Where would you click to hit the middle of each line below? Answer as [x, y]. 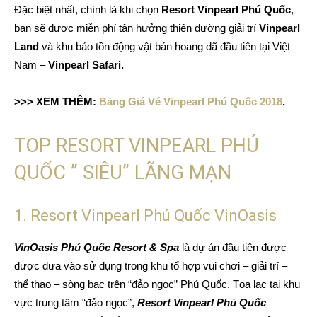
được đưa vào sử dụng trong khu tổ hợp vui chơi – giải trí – [151, 266]
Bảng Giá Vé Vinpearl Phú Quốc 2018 [191, 102]
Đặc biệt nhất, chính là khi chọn [88, 10]
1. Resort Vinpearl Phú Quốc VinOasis [145, 215]
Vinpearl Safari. [87, 65]
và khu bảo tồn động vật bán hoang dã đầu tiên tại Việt [165, 46]
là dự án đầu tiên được [233, 247]
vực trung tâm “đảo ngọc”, [76, 302]
